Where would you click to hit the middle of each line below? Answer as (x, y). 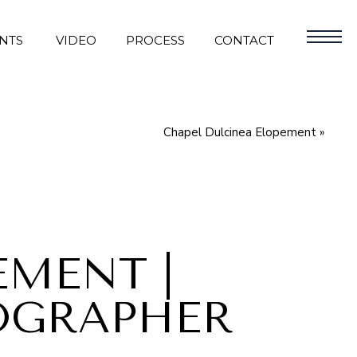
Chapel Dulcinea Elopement (240, 132)
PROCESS (155, 40)
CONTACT (244, 40)
